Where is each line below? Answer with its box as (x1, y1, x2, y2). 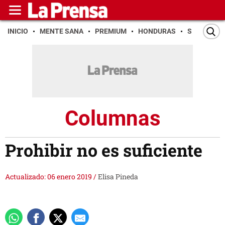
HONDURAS (138, 27, 176, 35)
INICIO (8, 27, 28, 35)
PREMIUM (95, 27, 127, 35)
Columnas (64, 105, 161, 131)
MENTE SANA (40, 27, 83, 35)
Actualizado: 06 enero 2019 (5, 172, 93, 182)
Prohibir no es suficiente (5, 139, 202, 162)
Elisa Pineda (98, 172, 138, 182)
